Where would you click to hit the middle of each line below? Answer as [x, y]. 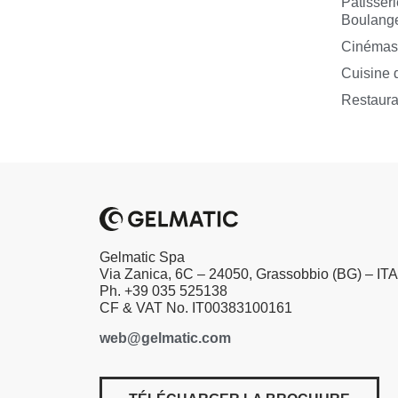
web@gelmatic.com [165, 338]
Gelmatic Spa [142, 258]
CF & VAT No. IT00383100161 [196, 308]
